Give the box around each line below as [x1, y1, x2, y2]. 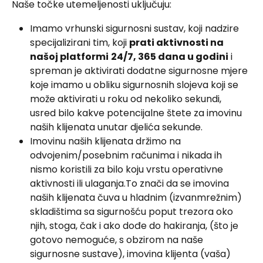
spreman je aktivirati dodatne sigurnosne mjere [30, 63, 250, 77]
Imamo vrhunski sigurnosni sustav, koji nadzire [30, 21, 241, 35]
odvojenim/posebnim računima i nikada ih [30, 148, 224, 162]
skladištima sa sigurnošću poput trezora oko [30, 204, 235, 218]
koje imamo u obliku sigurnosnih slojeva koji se [30, 77, 241, 92]
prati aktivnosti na [129, 35, 225, 49]
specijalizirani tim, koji [30, 35, 129, 49]
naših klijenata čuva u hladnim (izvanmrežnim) [30, 190, 244, 204]
